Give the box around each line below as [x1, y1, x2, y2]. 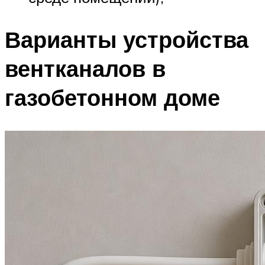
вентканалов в [5, 54, 166, 83]
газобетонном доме [5, 83, 220, 112]
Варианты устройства [5, 25, 248, 54]
